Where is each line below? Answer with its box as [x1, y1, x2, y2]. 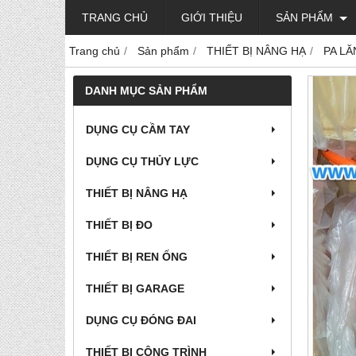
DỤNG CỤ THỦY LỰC [86, 155, 199, 168]
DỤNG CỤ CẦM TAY [86, 123, 190, 136]
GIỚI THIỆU [181, 11, 242, 24]
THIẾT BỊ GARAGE [86, 282, 184, 295]
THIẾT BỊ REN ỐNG [86, 250, 188, 263]
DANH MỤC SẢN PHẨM [85, 84, 207, 97]
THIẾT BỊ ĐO [86, 219, 153, 231]
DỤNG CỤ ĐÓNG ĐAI [86, 314, 196, 327]
